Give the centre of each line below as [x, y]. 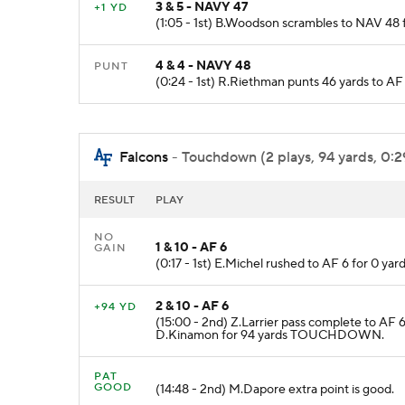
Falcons [144, 157]
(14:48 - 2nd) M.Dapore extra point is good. [275, 390]
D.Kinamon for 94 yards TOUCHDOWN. [270, 336]
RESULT [114, 201]
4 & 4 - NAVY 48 [203, 66]
